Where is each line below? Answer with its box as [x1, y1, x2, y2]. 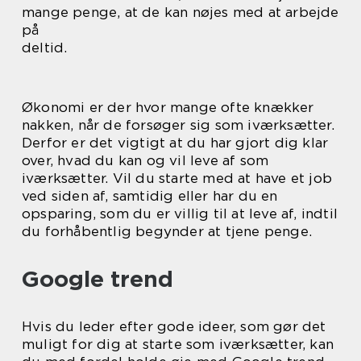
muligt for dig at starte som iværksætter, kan [22, 336, 334, 353]
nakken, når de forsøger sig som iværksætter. [22, 117, 334, 134]
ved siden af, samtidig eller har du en [22, 188, 278, 205]
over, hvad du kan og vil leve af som [22, 152, 269, 169]
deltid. [22, 39, 68, 56]
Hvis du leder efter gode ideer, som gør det [22, 318, 326, 335]
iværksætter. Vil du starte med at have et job [22, 170, 333, 187]
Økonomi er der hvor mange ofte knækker [22, 99, 314, 116]
